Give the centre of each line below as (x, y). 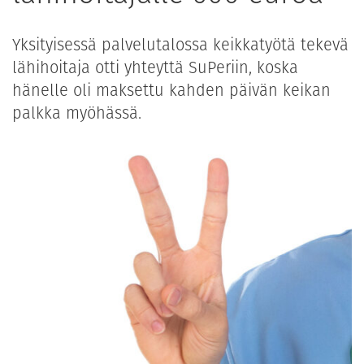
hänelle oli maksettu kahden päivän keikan (171, 91)
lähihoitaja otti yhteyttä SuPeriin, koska (155, 68)
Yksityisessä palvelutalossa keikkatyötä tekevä (180, 45)
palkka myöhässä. (77, 113)
